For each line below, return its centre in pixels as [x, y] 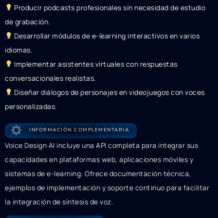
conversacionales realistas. [51, 78]
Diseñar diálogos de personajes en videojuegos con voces [109, 92]
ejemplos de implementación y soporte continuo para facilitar [107, 187]
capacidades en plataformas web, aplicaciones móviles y [99, 159]
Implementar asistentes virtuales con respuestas [95, 64]
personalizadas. [31, 106]
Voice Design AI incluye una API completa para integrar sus [101, 145]
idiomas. [19, 50]
